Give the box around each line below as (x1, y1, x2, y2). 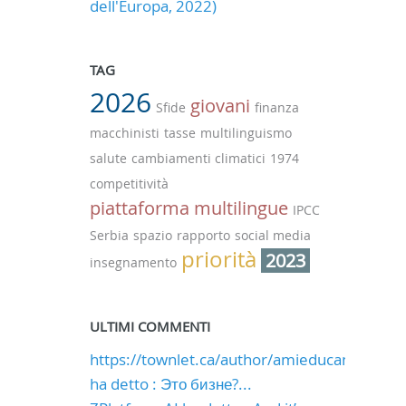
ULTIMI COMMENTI (89, 317, 210, 335)
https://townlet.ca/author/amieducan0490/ (89, 349, 392, 370)
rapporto (176, 227, 230, 244)
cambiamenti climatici (130, 150, 266, 167)
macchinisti (89, 124, 159, 141)
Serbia (89, 227, 129, 244)
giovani (189, 93, 250, 118)
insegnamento (89, 254, 177, 271)
